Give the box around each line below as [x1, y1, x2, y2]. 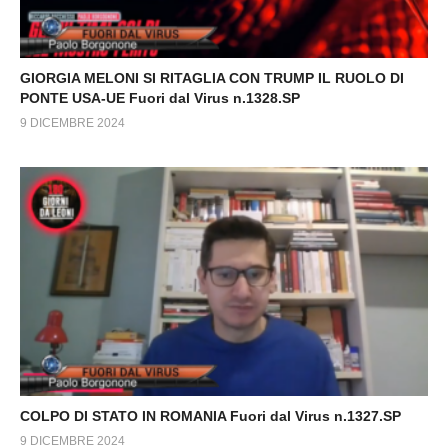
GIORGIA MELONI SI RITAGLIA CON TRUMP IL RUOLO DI [20, 69, 404, 86]
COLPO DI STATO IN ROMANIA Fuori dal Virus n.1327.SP [20, 408, 401, 424]
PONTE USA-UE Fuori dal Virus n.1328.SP [20, 89, 300, 106]
